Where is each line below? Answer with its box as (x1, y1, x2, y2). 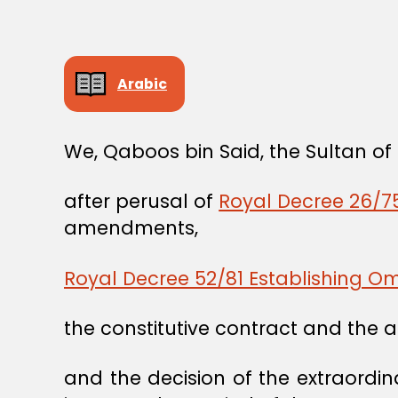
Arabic (117, 73, 167, 94)
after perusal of (64, 188, 219, 215)
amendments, (64, 215, 198, 242)
